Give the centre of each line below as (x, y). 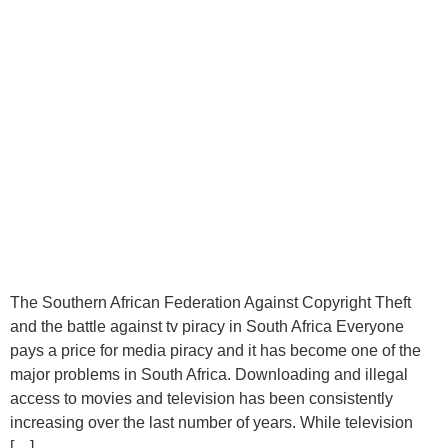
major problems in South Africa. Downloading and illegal (209, 374)
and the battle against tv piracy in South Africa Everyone (207, 326)
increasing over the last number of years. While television (211, 422)
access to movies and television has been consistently (201, 398)
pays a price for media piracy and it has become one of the (215, 350)
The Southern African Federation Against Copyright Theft (210, 302)
